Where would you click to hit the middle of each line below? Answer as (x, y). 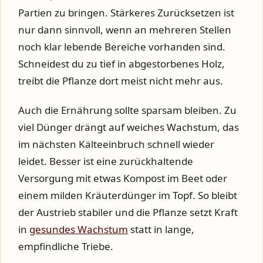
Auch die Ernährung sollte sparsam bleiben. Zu (127, 110)
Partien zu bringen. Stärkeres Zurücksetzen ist (126, 13)
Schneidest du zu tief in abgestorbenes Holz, (122, 64)
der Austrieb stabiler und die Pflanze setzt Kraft (128, 213)
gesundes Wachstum (79, 230)
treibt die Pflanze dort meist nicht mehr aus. (121, 81)
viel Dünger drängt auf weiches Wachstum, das (129, 127)
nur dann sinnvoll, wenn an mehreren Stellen (125, 30)
